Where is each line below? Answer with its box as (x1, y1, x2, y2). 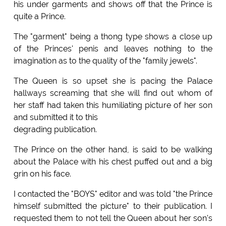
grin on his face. (13, 169, 71, 179)
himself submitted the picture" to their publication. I (13, 201, 213, 211)
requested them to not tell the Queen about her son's (13, 213, 213, 223)
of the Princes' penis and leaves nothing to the (13, 44, 213, 54)
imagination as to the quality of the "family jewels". (13, 56, 197, 66)
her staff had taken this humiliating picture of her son (13, 100, 213, 110)
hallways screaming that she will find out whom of (13, 88, 213, 98)
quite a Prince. (13, 12, 66, 22)
